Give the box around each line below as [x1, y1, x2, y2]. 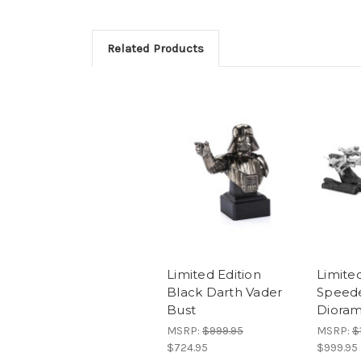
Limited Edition [167, 267, 261, 283]
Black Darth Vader [167, 284, 283, 301]
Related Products [106, 40, 204, 56]
